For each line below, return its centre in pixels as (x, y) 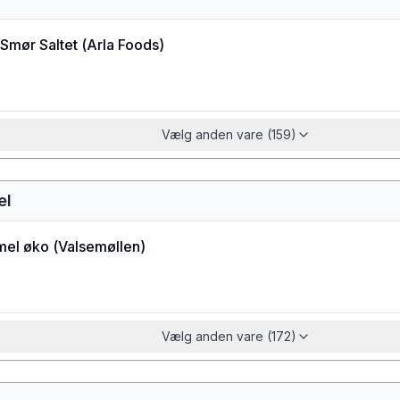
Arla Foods (123, 45)
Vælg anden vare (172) (229, 336)
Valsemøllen (99, 246)
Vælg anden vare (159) (229, 134)
